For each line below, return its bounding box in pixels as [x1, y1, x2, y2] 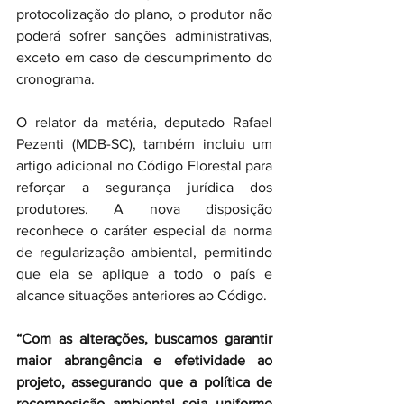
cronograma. [16, 71, 98, 87]
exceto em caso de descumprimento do [16, 50, 272, 65]
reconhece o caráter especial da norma [16, 223, 272, 238]
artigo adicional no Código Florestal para [16, 158, 272, 173]
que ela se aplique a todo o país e [16, 266, 272, 281]
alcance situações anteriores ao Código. [16, 288, 271, 303]
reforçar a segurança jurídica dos [16, 179, 272, 195]
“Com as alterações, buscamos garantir [16, 331, 272, 346]
